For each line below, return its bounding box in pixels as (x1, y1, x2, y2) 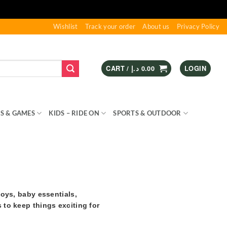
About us (142, 22, 170, 30)
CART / (106, 64, 132, 73)
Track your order (85, 22, 136, 30)
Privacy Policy (176, 22, 219, 30)
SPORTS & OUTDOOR (113, 109, 181, 117)
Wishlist (53, 22, 78, 30)
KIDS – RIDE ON (49, 109, 100, 117)
